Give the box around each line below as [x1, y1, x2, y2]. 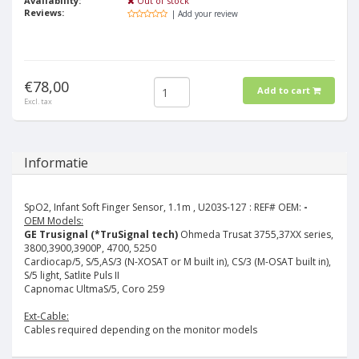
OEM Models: [24, 214, 83, 228]
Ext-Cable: [24, 309, 69, 323]
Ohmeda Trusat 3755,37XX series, [180, 228, 333, 241]
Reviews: [24, 6, 64, 18]
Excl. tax [24, 96, 52, 107]
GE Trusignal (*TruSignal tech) [24, 228, 180, 241]
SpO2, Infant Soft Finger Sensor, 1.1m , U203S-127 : [24, 200, 254, 214]
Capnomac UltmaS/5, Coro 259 [24, 282, 164, 296]
